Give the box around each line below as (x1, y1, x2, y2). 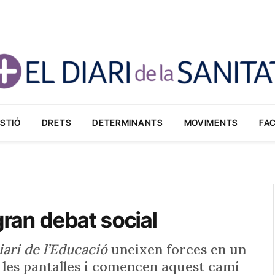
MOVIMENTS (184, 117, 238, 128)
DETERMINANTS (92, 117, 163, 128)
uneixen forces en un (107, 241, 246, 258)
